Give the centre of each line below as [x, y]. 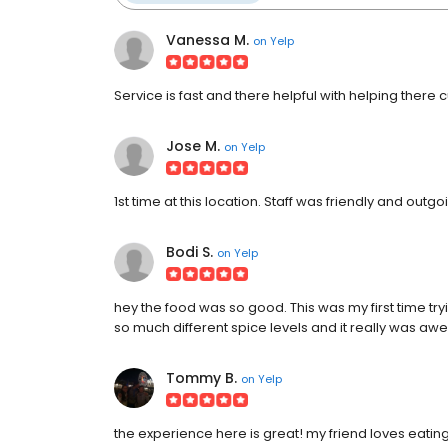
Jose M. [193, 146]
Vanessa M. [207, 40]
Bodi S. [189, 252]
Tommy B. [201, 378]
